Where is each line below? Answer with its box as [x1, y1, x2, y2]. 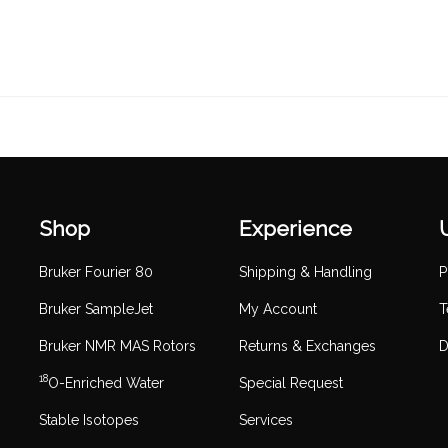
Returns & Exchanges [239, 337, 376, 354]
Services [239, 411, 293, 428]
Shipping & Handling [239, 263, 372, 280]
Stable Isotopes [39, 411, 139, 428]
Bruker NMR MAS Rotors [39, 337, 196, 354]
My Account [239, 300, 317, 317]
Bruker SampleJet [39, 300, 153, 317]
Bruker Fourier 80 [39, 263, 153, 280]
